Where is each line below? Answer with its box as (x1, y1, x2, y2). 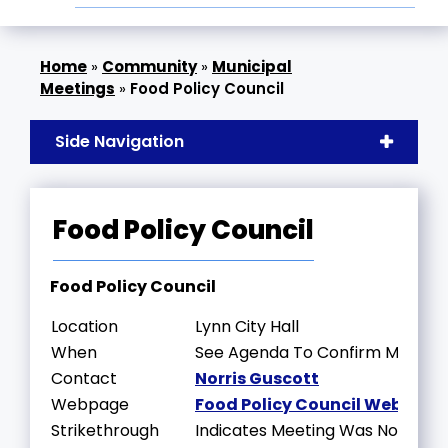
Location (51, 314, 118, 338)
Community (102, 56, 197, 77)
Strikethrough (51, 418, 159, 442)
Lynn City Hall (195, 314, 299, 338)
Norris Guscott (195, 366, 319, 390)
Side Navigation (55, 130, 184, 153)
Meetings (40, 78, 115, 99)
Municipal (212, 56, 292, 77)
